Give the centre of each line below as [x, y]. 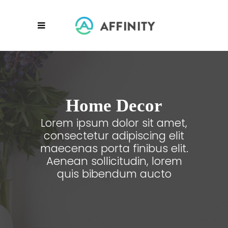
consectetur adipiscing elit [114, 136]
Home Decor [114, 106]
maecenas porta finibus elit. [114, 149]
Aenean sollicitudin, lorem [114, 161]
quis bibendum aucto [114, 174]
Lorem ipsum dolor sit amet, [114, 123]
